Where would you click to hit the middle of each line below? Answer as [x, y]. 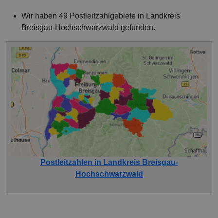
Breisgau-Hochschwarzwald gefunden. [88, 28]
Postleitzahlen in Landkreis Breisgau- [109, 163]
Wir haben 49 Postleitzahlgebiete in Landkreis [101, 16]
